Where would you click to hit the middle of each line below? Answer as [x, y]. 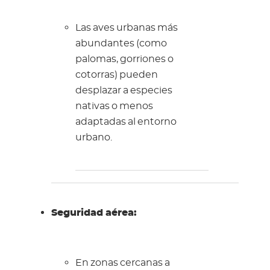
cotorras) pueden [116, 75]
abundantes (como [121, 44]
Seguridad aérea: [94, 213]
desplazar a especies [124, 91]
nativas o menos [114, 106]
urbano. [93, 138]
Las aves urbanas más [126, 28]
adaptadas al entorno [126, 122]
